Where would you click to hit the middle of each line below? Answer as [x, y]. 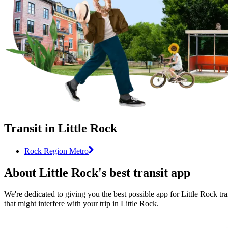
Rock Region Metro [56, 151]
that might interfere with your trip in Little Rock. [81, 203]
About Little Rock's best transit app [97, 172]
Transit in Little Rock [61, 128]
